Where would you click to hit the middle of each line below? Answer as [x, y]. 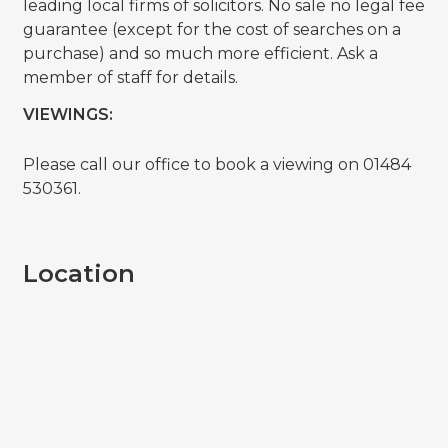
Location [78, 274]
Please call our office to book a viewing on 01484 [216, 165]
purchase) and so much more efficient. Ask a [200, 54]
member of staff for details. [130, 78]
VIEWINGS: [67, 115]
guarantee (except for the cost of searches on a [211, 30]
